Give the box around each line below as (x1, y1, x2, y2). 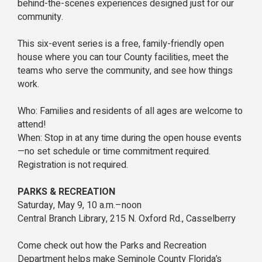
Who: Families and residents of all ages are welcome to (18, 104, 243, 118)
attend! (18, 117, 46, 132)
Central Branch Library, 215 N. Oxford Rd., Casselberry (18, 211, 236, 226)
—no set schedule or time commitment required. (18, 144, 211, 158)
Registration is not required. (18, 157, 128, 172)
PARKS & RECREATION (18, 184, 115, 199)
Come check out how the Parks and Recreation (18, 238, 206, 253)
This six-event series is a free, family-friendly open (18, 36, 224, 51)
